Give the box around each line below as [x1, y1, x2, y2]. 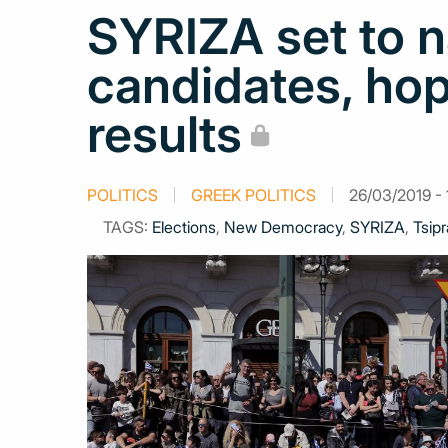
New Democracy [224, 217, 342, 237]
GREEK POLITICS [191, 185, 316, 205]
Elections [152, 217, 216, 237]
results [87, 104, 242, 164]
